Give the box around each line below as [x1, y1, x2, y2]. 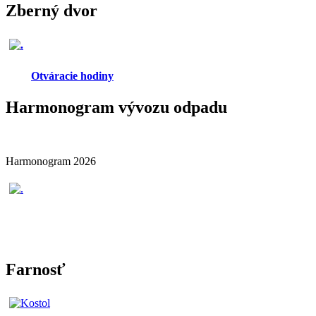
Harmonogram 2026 [6, 154, 96, 167]
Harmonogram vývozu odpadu [6, 97, 227, 116]
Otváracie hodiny [31, 70, 114, 83]
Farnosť [6, 260, 66, 279]
